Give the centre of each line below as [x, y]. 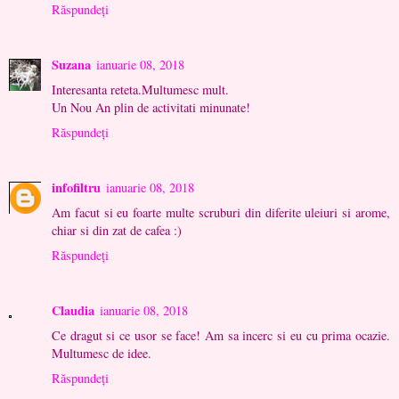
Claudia [73, 311]
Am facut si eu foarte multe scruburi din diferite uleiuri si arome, [221, 213]
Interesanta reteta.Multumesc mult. [140, 90]
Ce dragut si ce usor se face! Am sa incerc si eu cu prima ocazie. [221, 336]
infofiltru [76, 188]
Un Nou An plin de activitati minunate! [151, 108]
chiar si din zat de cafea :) [117, 231]
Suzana [71, 65]
